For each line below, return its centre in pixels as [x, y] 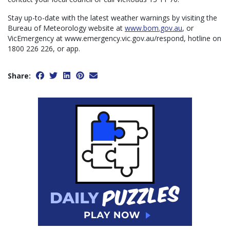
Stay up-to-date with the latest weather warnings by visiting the [112, 18]
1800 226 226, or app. [44, 49]
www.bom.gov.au [154, 28]
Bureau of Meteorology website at [66, 28]
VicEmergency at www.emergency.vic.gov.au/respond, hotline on [114, 39]
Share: [19, 76]
